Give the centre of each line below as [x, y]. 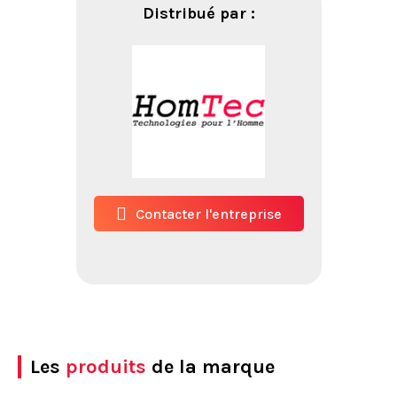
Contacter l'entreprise [208, 214]
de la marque [210, 367]
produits [106, 367]
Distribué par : [198, 13]
